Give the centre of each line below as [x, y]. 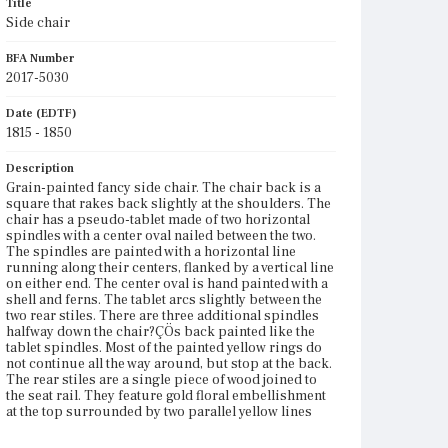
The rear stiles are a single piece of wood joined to [161, 380]
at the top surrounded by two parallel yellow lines [159, 412]
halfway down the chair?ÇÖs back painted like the [160, 332]
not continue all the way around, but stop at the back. [169, 364]
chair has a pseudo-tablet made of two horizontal [158, 220]
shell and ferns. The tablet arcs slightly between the [164, 300]
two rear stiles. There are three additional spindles [162, 316]
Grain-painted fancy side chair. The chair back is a [163, 188]
